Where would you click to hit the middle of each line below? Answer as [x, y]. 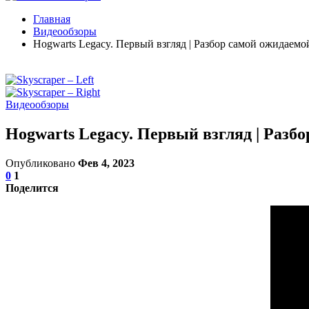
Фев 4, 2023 [106, 163]
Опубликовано [42, 163]
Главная [52, 19]
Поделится [32, 188]
